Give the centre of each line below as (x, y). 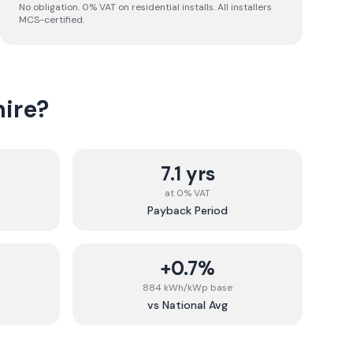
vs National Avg (188, 305)
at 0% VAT (188, 193)
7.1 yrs (188, 174)
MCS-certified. (52, 20)
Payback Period (188, 210)
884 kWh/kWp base (188, 288)
